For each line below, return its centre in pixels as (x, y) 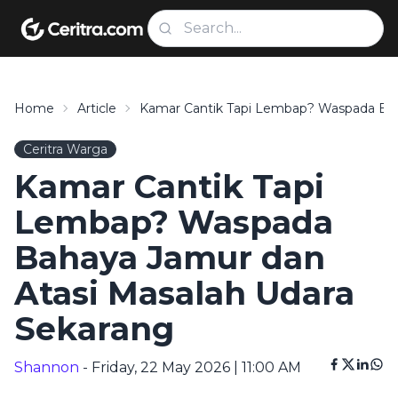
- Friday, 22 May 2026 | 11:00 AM (190, 367)
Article (97, 108)
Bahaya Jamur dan (170, 258)
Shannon (47, 367)
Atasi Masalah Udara (184, 293)
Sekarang (94, 329)
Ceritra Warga (65, 149)
